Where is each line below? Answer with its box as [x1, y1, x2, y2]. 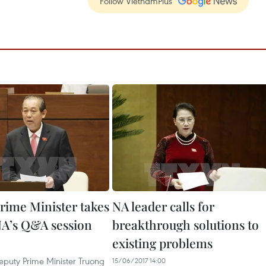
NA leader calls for [112, 198, 214, 214]
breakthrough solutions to [112, 216, 259, 233]
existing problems [112, 235, 213, 251]
